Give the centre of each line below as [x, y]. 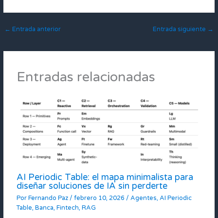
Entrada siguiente [180, 29]
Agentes [144, 198]
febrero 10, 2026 [100, 198]
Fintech [68, 208]
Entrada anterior [36, 29]
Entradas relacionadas [86, 77]
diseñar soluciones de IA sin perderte [92, 186]
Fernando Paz [49, 198]
